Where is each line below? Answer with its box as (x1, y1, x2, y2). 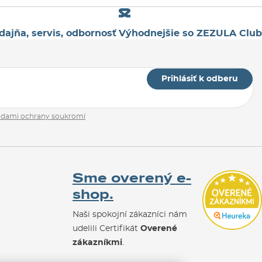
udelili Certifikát (73, 224, 140, 233)
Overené (140, 224, 177, 233)
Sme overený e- (73, 169, 191, 187)
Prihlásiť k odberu (161, 74, 238, 83)
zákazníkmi (73, 238, 122, 247)
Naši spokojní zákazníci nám (73, 210, 187, 219)
